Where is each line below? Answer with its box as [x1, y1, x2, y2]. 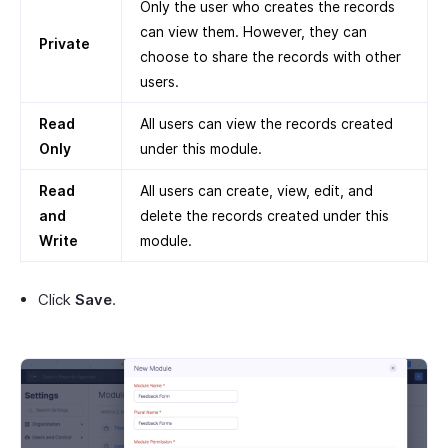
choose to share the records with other [140, 47, 401, 65]
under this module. [140, 139, 262, 157]
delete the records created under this [140, 206, 389, 224]
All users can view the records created [140, 114, 393, 132]
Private [39, 34, 90, 52]
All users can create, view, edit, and [140, 181, 373, 199]
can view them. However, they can [140, 22, 367, 40]
